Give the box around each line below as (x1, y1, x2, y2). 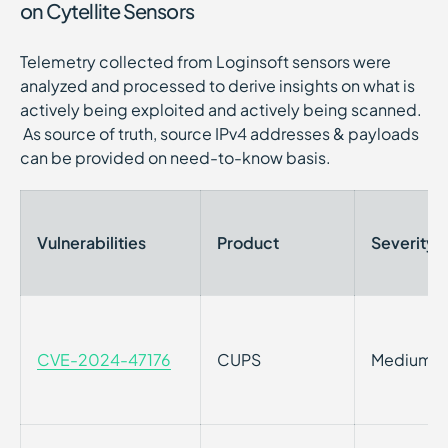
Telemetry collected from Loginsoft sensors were (20, 51, 391, 72)
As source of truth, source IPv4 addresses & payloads (20, 123, 419, 144)
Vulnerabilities (37, 232, 146, 253)
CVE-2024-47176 (37, 349, 171, 370)
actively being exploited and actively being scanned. (20, 99, 422, 120)
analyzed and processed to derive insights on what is (20, 75, 415, 96)
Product (217, 232, 279, 253)
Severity (371, 232, 435, 253)
